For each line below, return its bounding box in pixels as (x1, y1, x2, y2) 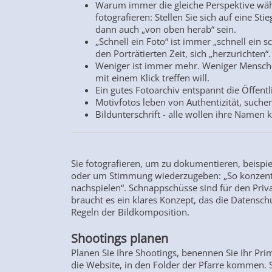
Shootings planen (71, 230, 171, 247)
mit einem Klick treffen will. (95, 72, 209, 84)
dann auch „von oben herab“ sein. (95, 23, 236, 36)
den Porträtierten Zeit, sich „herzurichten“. (95, 47, 271, 60)
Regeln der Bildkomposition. (71, 206, 189, 219)
